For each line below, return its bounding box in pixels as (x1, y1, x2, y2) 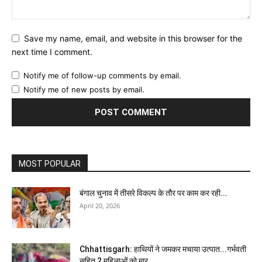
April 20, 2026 (80, 201, 120, 210)
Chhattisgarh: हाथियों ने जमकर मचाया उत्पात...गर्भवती (80, 244, 246, 254)
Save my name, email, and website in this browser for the (24, 33, 242, 44)
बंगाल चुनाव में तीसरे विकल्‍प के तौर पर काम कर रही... (80, 188, 227, 198)
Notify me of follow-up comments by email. (23, 70, 181, 80)
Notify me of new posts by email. (23, 84, 144, 94)
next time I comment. (12, 46, 92, 57)
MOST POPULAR (19, 158, 81, 168)
